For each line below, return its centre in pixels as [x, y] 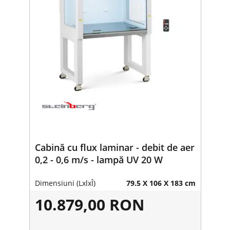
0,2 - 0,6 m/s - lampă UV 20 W [99, 159]
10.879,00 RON [89, 204]
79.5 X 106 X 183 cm [161, 183]
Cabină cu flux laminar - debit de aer [114, 147]
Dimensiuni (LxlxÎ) [65, 183]
